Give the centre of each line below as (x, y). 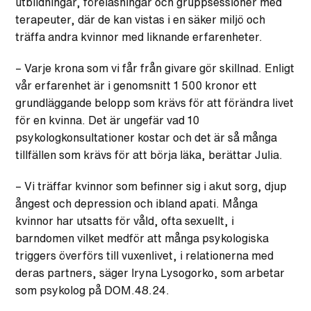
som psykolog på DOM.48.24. (93, 290)
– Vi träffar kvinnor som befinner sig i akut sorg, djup (151, 186)
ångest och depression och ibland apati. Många (137, 203)
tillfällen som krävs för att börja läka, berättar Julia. (149, 154)
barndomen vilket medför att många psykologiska (142, 238)
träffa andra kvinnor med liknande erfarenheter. (139, 36)
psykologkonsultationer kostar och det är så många (146, 137)
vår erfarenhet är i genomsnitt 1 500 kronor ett (136, 85)
